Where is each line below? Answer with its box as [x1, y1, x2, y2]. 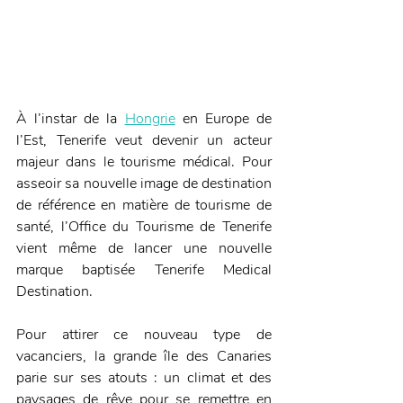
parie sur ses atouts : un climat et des [16, 368, 272, 389]
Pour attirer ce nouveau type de [16, 325, 272, 345]
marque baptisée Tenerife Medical [16, 260, 272, 281]
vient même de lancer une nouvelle [16, 238, 272, 259]
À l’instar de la [16, 109, 125, 130]
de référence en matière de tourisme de [16, 195, 272, 216]
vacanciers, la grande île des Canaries [16, 346, 272, 367]
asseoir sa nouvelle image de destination [16, 174, 272, 194]
